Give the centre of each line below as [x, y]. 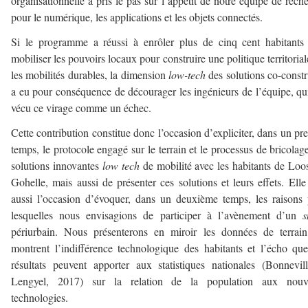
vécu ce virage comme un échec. [81, 107]
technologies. [40, 297]
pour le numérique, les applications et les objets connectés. [137, 16]
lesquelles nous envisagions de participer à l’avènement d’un [157, 214]
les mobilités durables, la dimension [90, 74]
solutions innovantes [57, 165]
